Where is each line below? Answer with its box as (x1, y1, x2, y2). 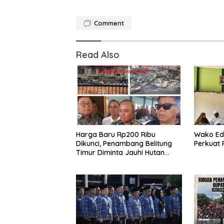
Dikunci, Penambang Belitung (76, 138, 172, 148)
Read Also (76, 48, 119, 60)
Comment (94, 18, 124, 27)
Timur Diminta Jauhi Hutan (76, 147, 164, 157)
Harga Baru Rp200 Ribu (76, 129, 155, 139)
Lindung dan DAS (76, 156, 132, 166)
